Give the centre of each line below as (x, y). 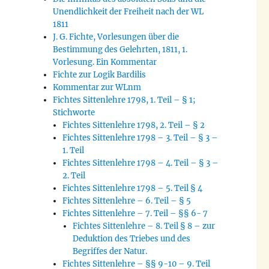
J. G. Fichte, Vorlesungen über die (116, 37)
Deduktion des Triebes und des (131, 239)
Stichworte (74, 113)
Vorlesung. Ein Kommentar (105, 62)
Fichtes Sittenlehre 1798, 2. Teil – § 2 (134, 125)
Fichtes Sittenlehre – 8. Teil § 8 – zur (144, 226)
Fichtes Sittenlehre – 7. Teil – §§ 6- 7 (135, 214)
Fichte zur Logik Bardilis (100, 75)
